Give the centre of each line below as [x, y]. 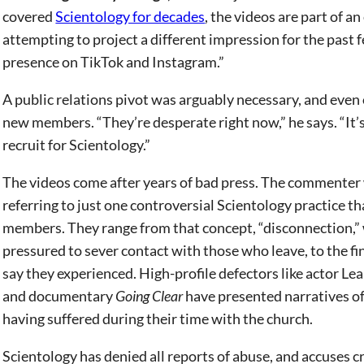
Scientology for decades [130, 16]
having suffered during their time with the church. [159, 318]
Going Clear [149, 296]
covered [29, 16]
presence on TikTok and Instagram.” [115, 62]
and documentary [59, 296]
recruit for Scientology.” [78, 145]
